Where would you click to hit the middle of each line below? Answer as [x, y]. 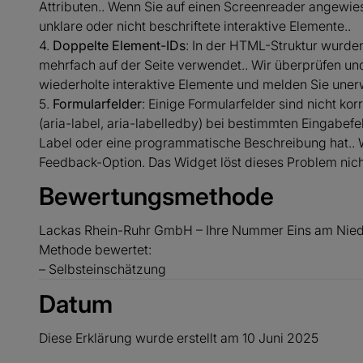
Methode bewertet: [95, 250]
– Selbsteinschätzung [102, 269]
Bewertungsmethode [156, 196]
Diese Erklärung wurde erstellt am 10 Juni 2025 [179, 338]
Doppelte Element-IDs [119, 45]
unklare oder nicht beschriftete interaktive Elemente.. [195, 26]
